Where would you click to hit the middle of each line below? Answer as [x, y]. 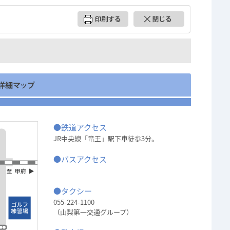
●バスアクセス [80, 159]
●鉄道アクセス [80, 127]
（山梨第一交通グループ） [93, 212]
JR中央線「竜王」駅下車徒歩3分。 [106, 138]
